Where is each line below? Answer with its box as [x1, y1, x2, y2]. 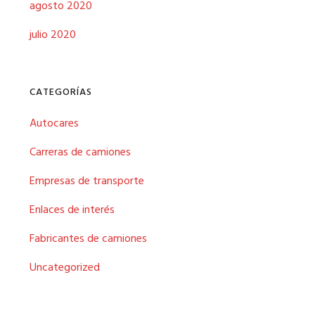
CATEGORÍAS [30, 84, 93, 101]
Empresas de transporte [30, 172, 145, 191]
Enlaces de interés [30, 201, 115, 219]
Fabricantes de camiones [30, 230, 148, 248]
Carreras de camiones [30, 143, 131, 162]
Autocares [30, 115, 79, 133]
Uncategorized [30, 259, 101, 277]
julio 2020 [30, 26, 77, 44]
